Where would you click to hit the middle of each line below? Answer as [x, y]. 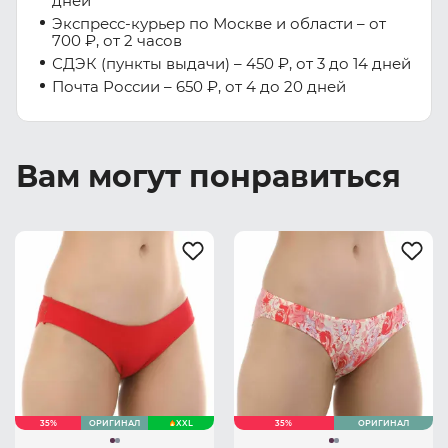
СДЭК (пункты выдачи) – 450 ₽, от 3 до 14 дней [231, 63]
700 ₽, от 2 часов [117, 40]
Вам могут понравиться [208, 176]
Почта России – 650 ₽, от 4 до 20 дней [199, 86]
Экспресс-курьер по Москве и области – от [219, 23]
